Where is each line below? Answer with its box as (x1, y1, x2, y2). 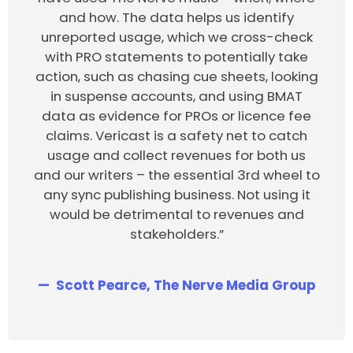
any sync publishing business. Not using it (43, 184, 310, 204)
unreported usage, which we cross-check (40, 27, 313, 46)
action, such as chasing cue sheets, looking (35, 66, 318, 86)
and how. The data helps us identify (59, 7, 294, 27)
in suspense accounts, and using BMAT (50, 86, 303, 106)
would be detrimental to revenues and (49, 204, 304, 224)
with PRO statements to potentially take (45, 46, 308, 66)
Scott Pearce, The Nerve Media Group (53, 276, 316, 295)
